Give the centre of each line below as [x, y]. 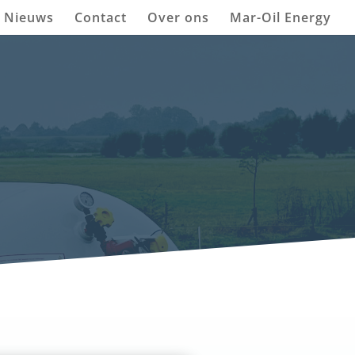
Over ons [178, 17]
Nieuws [29, 17]
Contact [101, 17]
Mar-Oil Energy [281, 17]
